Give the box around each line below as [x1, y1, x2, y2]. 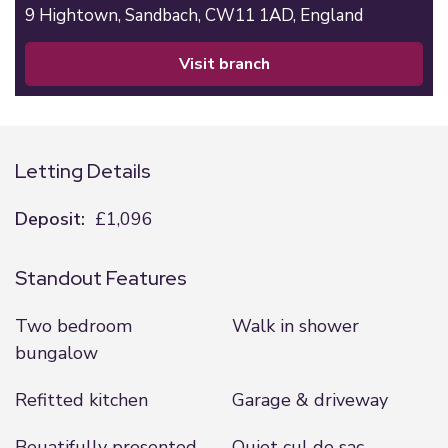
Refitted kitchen [15, 388, 148, 412]
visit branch [189, 53, 270, 75]
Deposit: [15, 207, 85, 231]
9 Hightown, [25, 4, 125, 27]
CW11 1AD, [205, 4, 300, 27]
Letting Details [15, 158, 151, 184]
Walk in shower [231, 314, 359, 338]
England [300, 4, 363, 27]
